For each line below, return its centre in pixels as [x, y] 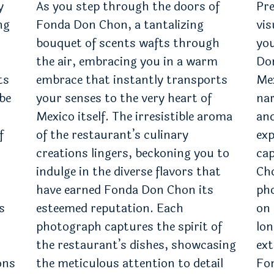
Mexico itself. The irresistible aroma [134, 117]
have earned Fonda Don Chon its [125, 190]
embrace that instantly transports [132, 80]
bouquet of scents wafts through [128, 43]
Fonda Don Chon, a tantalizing [120, 25]
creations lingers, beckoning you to [133, 153]
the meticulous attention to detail [130, 263]
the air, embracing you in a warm [127, 61]
